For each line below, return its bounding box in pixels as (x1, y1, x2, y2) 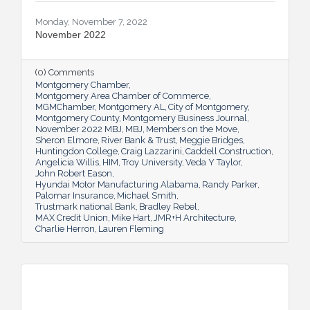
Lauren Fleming (98, 223, 164, 234)
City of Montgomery (168, 101, 248, 112)
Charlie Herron (35, 223, 95, 234)
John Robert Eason (35, 167, 112, 179)
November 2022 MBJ (35, 123, 122, 134)
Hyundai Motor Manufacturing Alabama (35, 179, 199, 190)
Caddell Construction (185, 145, 271, 156)
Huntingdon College (35, 145, 118, 156)
